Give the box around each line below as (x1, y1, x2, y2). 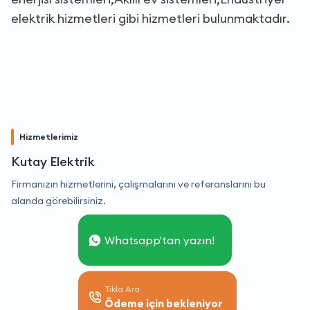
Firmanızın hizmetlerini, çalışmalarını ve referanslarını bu (11, 177, 266, 190)
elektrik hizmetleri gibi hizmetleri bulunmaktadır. (11, 10, 290, 26)
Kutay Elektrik (11, 153, 95, 170)
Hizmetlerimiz (19, 131, 78, 142)
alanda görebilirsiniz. (11, 194, 106, 207)
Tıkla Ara (104, 283, 140, 294)
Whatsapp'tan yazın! (104, 232, 215, 247)
